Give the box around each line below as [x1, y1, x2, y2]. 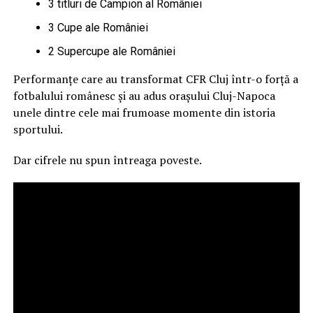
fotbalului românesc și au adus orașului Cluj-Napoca [13, 87, 275, 103]
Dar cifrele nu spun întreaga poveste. [13, 152, 202, 168]
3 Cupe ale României [48, 20, 148, 34]
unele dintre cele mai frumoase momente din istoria [13, 104, 275, 120]
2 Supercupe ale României [48, 44, 175, 58]
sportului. [13, 121, 63, 137]
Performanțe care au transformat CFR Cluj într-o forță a [13, 71, 298, 87]
